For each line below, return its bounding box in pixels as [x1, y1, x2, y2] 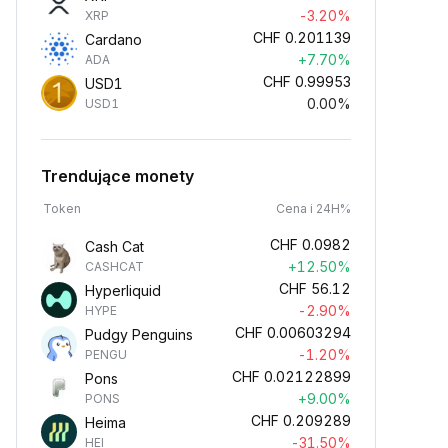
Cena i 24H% [276, 201, 351, 216]
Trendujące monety [41, 166, 194, 186]
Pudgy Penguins [85, 326, 193, 343]
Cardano [85, 31, 142, 48]
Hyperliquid [85, 282, 161, 299]
